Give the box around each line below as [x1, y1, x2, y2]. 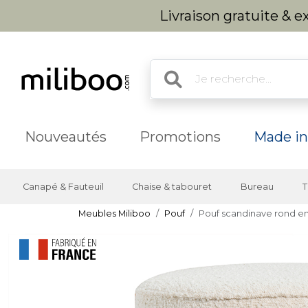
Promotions [140, 129, 221, 145]
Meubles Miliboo [78, 208, 151, 219]
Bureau [240, 181, 274, 192]
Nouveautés [25, 129, 107, 145]
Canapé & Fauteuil [22, 181, 104, 192]
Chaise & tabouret [132, 181, 212, 192]
